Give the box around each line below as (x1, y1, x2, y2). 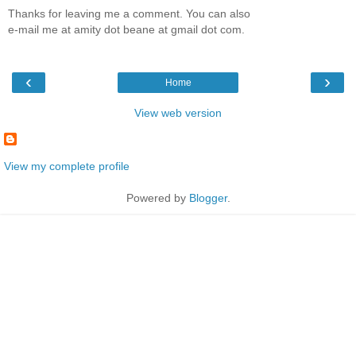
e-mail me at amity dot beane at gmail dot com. (8, 22, 245, 36)
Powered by (126, 192, 189, 205)
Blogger (188, 192, 227, 205)
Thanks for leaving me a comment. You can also (8, 6, 250, 20)
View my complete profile (4, 160, 130, 173)
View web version (134, 106, 222, 119)
